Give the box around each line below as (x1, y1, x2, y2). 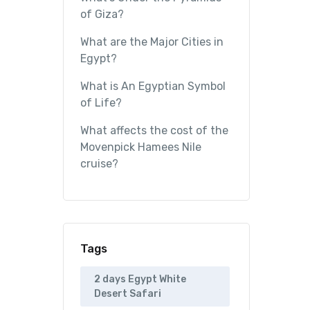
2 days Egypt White (94, 273, 186, 286)
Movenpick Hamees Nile (80, 140, 201, 154)
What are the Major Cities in (80, 35, 224, 49)
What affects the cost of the (80, 124, 228, 138)
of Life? (80, 96, 122, 110)
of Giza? (80, 8, 124, 21)
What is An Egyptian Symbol (80, 80, 226, 93)
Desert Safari (94, 288, 161, 300)
